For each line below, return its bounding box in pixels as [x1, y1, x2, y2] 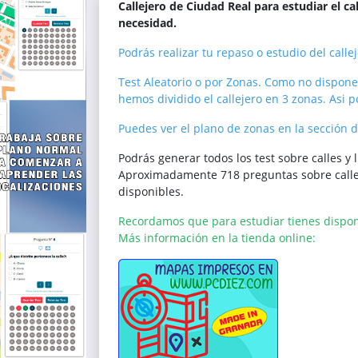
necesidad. [117, 15, 177, 30]
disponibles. [117, 184, 184, 199]
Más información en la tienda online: [117, 230, 316, 245]
